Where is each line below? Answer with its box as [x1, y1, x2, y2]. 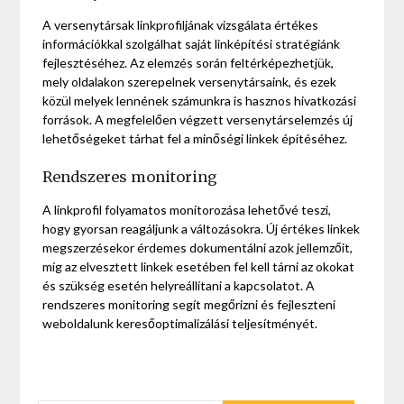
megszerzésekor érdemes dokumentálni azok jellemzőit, [42, 240, 353, 256]
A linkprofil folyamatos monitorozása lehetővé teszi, [42, 202, 332, 218]
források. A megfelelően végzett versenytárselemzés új [42, 112, 353, 128]
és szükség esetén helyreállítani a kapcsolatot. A [42, 278, 316, 294]
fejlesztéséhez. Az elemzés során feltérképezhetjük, [42, 55, 335, 71]
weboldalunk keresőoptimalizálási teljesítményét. [42, 316, 318, 332]
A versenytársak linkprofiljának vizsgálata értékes [42, 17, 319, 33]
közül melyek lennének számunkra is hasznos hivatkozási [42, 93, 357, 109]
